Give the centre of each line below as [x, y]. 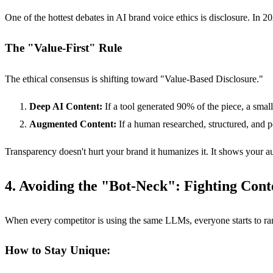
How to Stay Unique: [58, 250]
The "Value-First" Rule [63, 48]
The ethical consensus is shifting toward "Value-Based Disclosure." [134, 79]
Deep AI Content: [66, 106]
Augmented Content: [73, 124]
